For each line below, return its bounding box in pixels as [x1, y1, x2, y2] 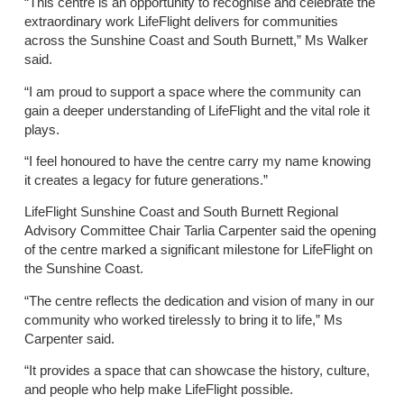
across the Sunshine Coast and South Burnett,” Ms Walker [23, 32, 368, 49]
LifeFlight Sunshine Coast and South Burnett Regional [23, 204, 338, 220]
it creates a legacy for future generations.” [23, 171, 268, 188]
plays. [23, 121, 60, 137]
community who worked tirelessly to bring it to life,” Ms [23, 311, 343, 327]
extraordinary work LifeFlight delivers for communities [23, 14, 338, 30]
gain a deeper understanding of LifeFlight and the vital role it [23, 102, 370, 118]
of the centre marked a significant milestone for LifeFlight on [23, 242, 372, 258]
